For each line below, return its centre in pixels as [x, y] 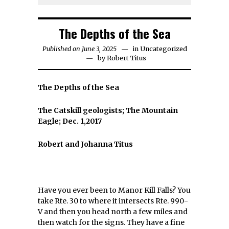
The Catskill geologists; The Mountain [108, 110]
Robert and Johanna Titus [85, 144]
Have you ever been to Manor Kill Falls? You [114, 190]
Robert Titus [127, 58]
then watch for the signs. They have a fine [111, 222]
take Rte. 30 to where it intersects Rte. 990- [113, 201]
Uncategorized [163, 49]
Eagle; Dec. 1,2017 [70, 121]
